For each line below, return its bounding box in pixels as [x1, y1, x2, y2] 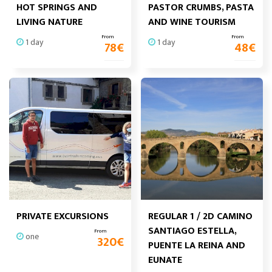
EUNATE [148, 252, 182, 268]
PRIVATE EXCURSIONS [16, 208, 109, 225]
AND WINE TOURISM [148, 14, 236, 30]
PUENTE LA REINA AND [148, 237, 245, 254]
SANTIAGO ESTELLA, [148, 223, 236, 239]
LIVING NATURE [16, 14, 83, 30]
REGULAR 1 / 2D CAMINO [148, 208, 253, 225]
